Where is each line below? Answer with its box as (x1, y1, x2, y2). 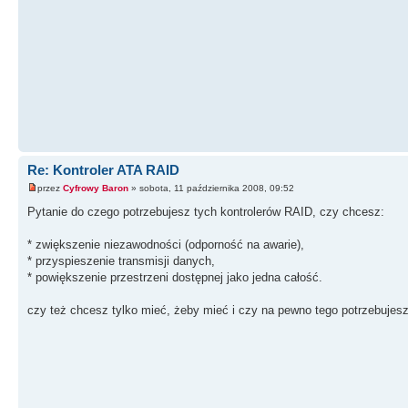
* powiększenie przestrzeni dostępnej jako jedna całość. (27, 270, 322, 284)
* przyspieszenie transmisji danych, (27, 253, 215, 268)
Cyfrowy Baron (63, 182, 128, 193)
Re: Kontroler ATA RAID (27, 162, 179, 178)
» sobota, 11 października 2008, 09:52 (128, 182, 294, 193)
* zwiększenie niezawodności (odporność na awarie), (27, 237, 304, 251)
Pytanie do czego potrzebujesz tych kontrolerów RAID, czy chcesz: (27, 204, 384, 219)
